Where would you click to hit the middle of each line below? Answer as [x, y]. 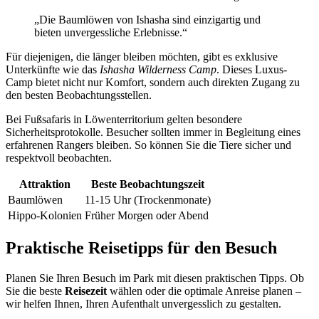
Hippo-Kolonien [45, 216]
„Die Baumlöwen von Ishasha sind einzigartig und [147, 20]
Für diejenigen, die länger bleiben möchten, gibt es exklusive [142, 57]
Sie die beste [35, 291]
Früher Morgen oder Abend [147, 216]
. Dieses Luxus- [252, 70]
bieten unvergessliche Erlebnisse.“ [111, 33]
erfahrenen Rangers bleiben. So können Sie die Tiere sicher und [148, 145]
